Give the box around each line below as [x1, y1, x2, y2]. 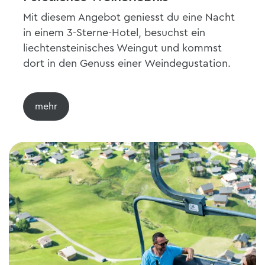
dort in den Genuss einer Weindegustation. [23, 58, 231, 69]
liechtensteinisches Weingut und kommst [23, 43, 222, 53]
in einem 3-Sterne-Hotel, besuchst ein [23, 27, 205, 38]
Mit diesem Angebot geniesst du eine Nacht [23, 12, 235, 22]
